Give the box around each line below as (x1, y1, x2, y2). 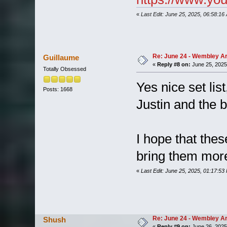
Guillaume (43, 53, 80, 62)
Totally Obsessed (43, 65, 86, 72)
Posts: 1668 (43, 86, 72, 92)
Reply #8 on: (157, 61, 191, 67)
